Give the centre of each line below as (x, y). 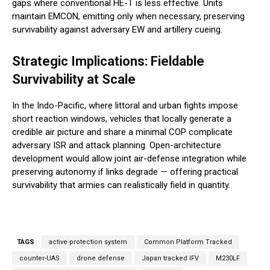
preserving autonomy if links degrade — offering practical (125, 172)
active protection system (88, 242)
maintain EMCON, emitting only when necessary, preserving (128, 17)
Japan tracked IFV (170, 259)
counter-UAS (39, 259)
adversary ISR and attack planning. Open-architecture (117, 146)
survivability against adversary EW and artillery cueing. (117, 30)
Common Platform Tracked (188, 242)
